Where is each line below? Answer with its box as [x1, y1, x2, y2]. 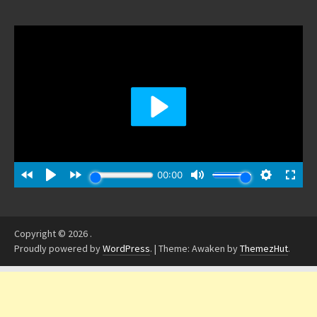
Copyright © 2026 [14, 227, 90, 241]
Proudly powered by [14, 242, 103, 255]
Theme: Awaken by [158, 242, 240, 255]
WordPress [103, 242, 150, 255]
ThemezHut [240, 242, 288, 255]
